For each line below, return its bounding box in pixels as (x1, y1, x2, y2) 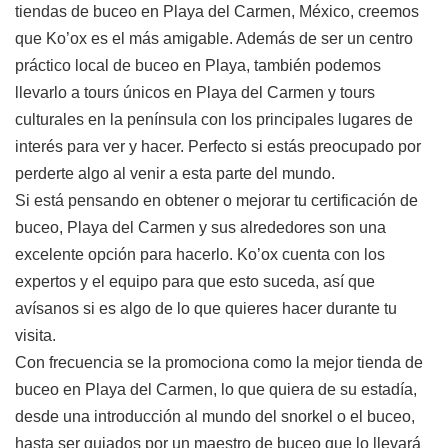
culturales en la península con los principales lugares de (15, 111, 413, 129)
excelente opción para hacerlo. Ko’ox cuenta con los (15, 246, 385, 264)
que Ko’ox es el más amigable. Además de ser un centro (15, 30, 413, 48)
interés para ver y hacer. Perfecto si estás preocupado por (15, 138, 421, 156)
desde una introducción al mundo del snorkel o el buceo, (15, 408, 415, 426)
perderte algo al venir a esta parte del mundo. (15, 165, 335, 183)
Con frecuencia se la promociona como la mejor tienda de (15, 354, 423, 372)
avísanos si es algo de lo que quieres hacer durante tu (15, 300, 397, 318)
